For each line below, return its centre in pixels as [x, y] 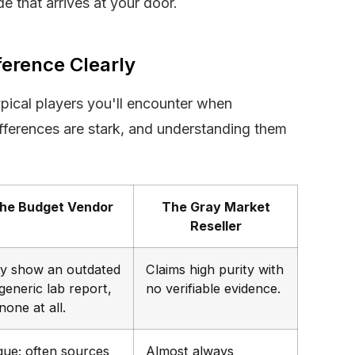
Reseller [216, 225]
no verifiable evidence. [213, 288]
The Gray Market [216, 206]
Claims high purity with [215, 269]
